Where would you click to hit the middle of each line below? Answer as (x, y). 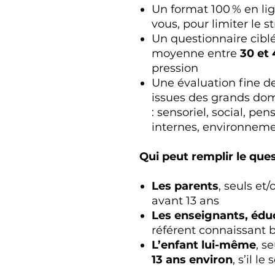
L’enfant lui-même (204, 245)
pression (175, 68)
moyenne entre (196, 53)
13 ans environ (192, 259)
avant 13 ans (185, 200)
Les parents (185, 186)
